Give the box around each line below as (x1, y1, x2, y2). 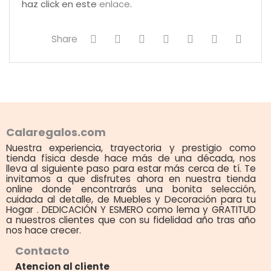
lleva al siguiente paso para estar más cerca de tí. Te (6, 162, 256, 175)
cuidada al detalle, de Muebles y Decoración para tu (6, 192, 256, 206)
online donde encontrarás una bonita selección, (6, 182, 256, 195)
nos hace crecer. (6, 223, 81, 237)
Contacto (15, 243, 70, 258)
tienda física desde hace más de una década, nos (6, 151, 256, 165)
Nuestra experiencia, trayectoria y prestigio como (6, 141, 256, 154)
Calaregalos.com (6, 124, 106, 140)
